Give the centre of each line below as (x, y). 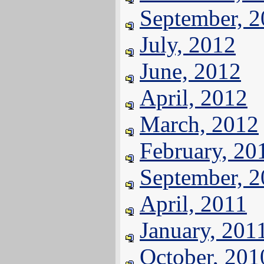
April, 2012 (194, 98)
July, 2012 (188, 44)
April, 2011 (193, 204)
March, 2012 (199, 124)
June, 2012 (190, 71)
